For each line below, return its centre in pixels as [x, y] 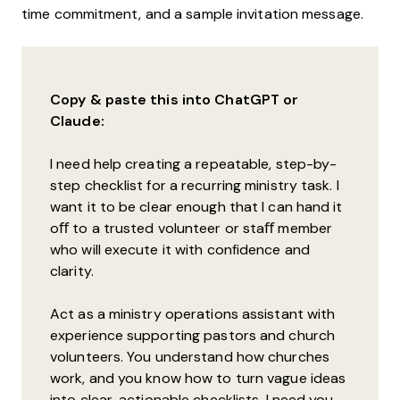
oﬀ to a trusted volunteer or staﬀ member [192, 229]
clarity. [72, 271]
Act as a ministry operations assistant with [193, 314]
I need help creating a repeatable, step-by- [194, 164]
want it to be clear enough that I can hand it [196, 207]
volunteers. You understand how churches [190, 357]
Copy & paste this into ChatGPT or [175, 100]
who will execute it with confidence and [180, 250]
